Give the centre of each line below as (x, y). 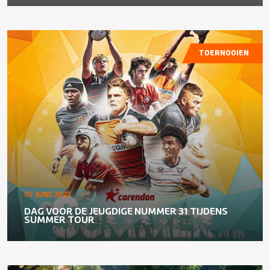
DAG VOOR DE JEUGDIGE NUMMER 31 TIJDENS (126, 212)
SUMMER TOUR (59, 220)
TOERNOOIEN (224, 53)
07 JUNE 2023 (47, 195)
